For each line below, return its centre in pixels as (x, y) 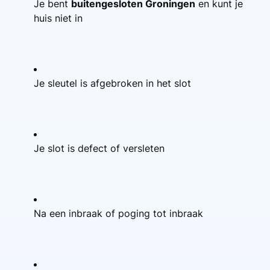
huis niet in (58, 18)
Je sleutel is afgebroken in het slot (112, 83)
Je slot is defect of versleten (99, 148)
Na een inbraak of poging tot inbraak (118, 213)
